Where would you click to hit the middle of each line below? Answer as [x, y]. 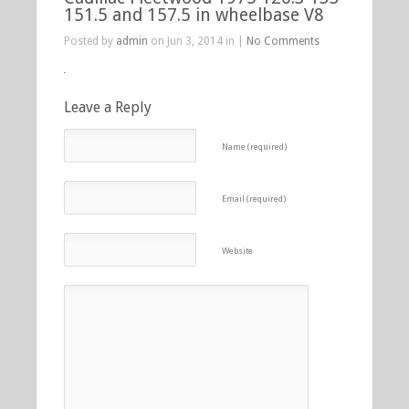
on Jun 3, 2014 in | [197, 41]
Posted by [90, 41]
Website [238, 251]
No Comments [283, 41]
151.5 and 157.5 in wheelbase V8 [194, 15]
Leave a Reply [108, 107]
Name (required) [255, 147]
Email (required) [254, 199]
